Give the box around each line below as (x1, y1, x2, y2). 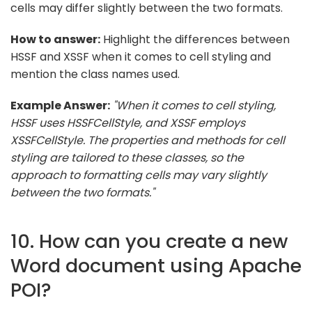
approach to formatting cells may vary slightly (10, 166, 267, 183)
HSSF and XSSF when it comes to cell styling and (10, 48, 271, 65)
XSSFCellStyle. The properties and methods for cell (10, 132, 285, 148)
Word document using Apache (10, 251, 302, 279)
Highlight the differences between (100, 31, 290, 47)
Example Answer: (10, 97, 110, 114)
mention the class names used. (10, 65, 180, 82)
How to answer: (10, 31, 100, 47)
